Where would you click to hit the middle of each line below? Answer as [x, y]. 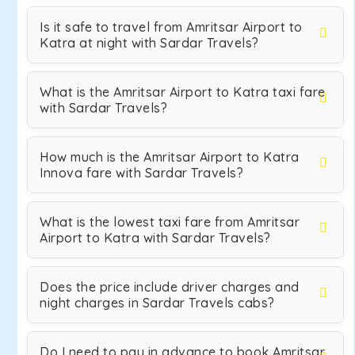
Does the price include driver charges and [170, 287]
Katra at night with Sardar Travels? [149, 43]
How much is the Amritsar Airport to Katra [170, 157]
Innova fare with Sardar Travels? [141, 173]
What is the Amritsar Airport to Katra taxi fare [183, 92]
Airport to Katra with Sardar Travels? [155, 238]
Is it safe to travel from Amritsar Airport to [171, 27]
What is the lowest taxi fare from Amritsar [170, 222]
